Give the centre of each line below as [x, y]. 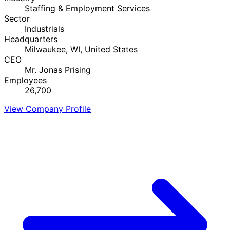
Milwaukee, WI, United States [81, 49]
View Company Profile [47, 109]
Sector [17, 18]
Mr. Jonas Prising [58, 70]
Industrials [44, 28]
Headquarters [31, 39]
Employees [25, 80]
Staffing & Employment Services [87, 8]
